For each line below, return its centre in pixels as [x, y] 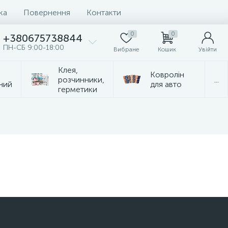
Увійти [208, 49]
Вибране [126, 49]
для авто [166, 84]
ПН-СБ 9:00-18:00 [34, 48]
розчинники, [81, 79]
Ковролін [167, 75]
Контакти [104, 12]
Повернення [47, 12]
